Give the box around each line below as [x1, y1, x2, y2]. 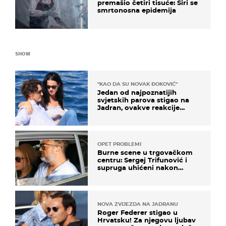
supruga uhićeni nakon [97, 163, 178, 172]
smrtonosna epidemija [97, 6, 176, 15]
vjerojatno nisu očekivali [97, 110, 183, 119]
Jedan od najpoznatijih [97, 88, 177, 96]
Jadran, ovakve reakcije [97, 103, 180, 111]
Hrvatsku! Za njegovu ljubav [97, 215, 196, 224]
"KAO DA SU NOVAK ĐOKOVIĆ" [97, 80, 178, 87]
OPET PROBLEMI [97, 140, 141, 147]
